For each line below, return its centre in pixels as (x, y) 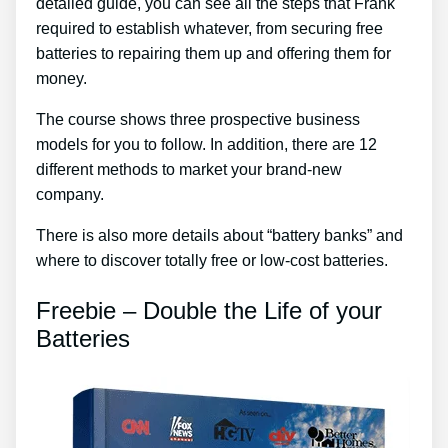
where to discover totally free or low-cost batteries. (212, 261)
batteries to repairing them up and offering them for (213, 54)
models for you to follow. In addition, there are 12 (206, 145)
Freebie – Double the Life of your (209, 311)
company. (70, 195)
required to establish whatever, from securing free (209, 29)
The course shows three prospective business (198, 120)
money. (61, 79)
